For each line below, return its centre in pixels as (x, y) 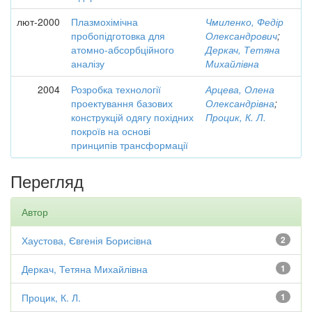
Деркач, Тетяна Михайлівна (85, 269)
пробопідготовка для (118, 36)
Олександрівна (240, 103)
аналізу (88, 63)
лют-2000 (38, 22)
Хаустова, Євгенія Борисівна (87, 240)
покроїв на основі (111, 131)
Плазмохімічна (104, 22)
